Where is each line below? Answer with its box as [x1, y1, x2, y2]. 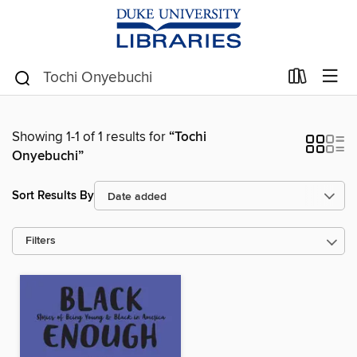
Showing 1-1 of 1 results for [12, 128, 169, 146]
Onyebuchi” [12, 147, 84, 165]
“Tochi [169, 128, 206, 146]
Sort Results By [12, 187, 94, 203]
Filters [25, 234, 56, 248]
